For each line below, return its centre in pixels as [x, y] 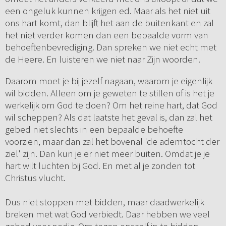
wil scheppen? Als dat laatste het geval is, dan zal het [108, 117]
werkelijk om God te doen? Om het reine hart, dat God [111, 105]
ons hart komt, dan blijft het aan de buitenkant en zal [109, 23]
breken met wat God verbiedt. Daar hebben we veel [107, 214]
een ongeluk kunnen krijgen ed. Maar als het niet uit [107, 11]
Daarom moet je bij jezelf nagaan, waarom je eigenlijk [108, 81]
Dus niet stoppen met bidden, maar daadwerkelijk [104, 202]
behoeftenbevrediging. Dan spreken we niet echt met [110, 47]
